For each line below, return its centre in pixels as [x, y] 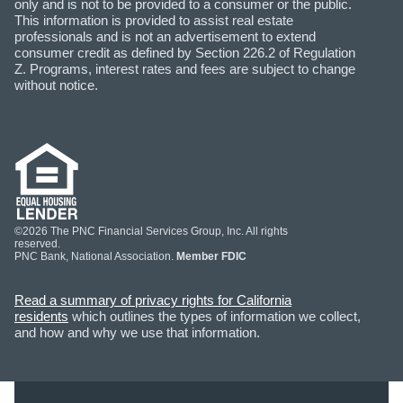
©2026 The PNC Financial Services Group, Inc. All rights [151, 232]
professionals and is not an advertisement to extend [165, 37]
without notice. [56, 85]
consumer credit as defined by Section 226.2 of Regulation [185, 53]
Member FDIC [211, 257]
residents [41, 317]
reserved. [37, 244]
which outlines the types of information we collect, [215, 317]
